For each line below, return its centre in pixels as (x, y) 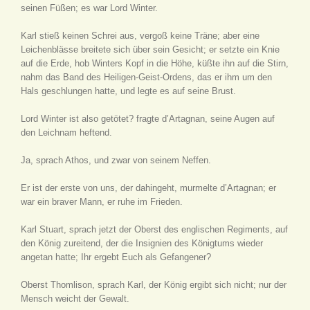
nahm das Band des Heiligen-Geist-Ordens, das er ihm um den (146, 77)
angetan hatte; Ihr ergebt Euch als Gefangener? (116, 257)
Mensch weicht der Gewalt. (75, 299)
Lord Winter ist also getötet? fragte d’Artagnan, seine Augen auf (148, 119)
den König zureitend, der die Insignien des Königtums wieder (142, 243)
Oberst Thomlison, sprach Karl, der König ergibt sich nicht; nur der (154, 285)
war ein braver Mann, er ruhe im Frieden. (102, 202)
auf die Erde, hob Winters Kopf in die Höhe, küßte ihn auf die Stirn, (155, 63)
